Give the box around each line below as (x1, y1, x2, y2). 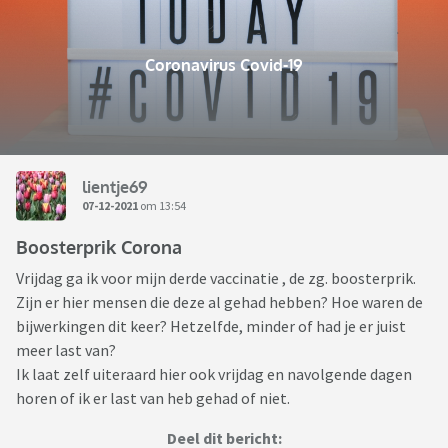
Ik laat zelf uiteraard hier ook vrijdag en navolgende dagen (16, 364, 412, 385)
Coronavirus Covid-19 (145, 55, 303, 76)
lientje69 (82, 176, 148, 197)
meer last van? (16, 340, 116, 361)
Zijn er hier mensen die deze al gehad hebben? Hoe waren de (16, 292, 423, 313)
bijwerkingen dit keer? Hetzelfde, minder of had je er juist (16, 316, 406, 337)
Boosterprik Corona (16, 236, 182, 259)
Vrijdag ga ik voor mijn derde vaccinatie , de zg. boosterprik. (16, 268, 416, 289)
